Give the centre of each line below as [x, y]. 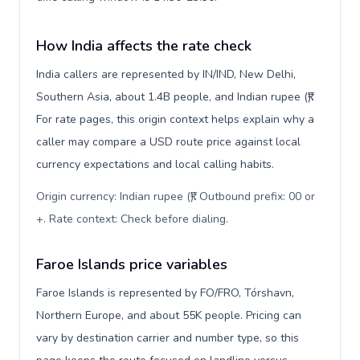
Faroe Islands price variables [132, 264]
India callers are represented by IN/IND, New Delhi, [166, 74]
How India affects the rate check [144, 46]
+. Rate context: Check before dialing [131, 219]
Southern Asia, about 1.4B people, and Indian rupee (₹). [175, 97]
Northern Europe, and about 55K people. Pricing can [169, 315]
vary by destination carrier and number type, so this [168, 338]
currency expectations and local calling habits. [155, 164]
